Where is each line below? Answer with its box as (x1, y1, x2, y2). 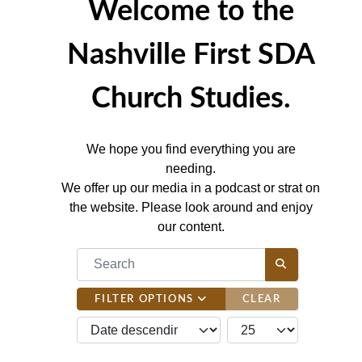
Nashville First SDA (66, 40, 315, 69)
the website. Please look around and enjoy (69, 200, 313, 214)
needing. (166, 161, 216, 175)
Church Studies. (90, 83, 291, 113)
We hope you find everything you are (86, 141, 296, 156)
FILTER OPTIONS (95, 293, 198, 304)
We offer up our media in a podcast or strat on (61, 180, 320, 195)
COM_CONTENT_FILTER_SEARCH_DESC (76, 249, 336, 263)
